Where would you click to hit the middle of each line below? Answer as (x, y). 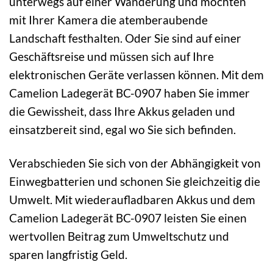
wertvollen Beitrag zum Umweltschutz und (119, 236)
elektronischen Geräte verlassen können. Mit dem (136, 74)
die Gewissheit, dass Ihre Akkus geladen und (122, 111)
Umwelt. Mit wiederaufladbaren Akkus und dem (132, 199)
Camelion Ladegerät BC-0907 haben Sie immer (129, 93)
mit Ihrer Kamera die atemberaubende (108, 19)
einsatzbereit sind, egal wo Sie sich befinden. (122, 129)
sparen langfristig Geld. (68, 254)
